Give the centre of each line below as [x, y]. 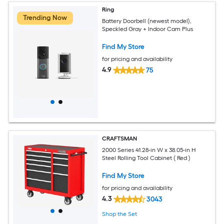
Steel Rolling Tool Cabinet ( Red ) [146, 158]
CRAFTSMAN [120, 138]
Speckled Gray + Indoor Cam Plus [148, 29]
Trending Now [45, 18]
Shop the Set [120, 214]
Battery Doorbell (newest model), [147, 21]
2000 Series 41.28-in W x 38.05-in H [149, 150]
